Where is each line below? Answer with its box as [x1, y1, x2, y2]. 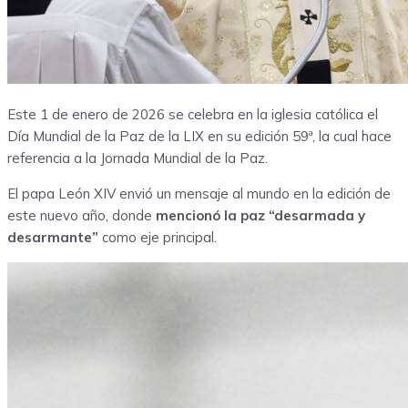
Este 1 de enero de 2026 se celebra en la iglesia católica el [7, 106, 378, 124]
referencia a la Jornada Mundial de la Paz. [7, 149, 268, 168]
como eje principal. [98, 229, 217, 247]
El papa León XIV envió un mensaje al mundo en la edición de [7, 185, 391, 203]
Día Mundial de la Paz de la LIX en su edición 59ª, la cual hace [7, 127, 392, 146]
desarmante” [7, 229, 98, 247]
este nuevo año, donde [7, 207, 156, 225]
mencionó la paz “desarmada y [156, 207, 365, 225]
